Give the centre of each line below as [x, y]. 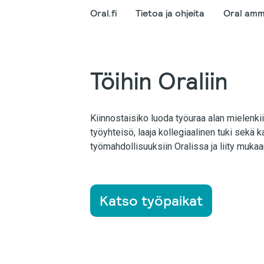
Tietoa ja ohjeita [170, 13]
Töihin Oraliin [159, 81]
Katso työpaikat [151, 201]
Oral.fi [103, 13]
